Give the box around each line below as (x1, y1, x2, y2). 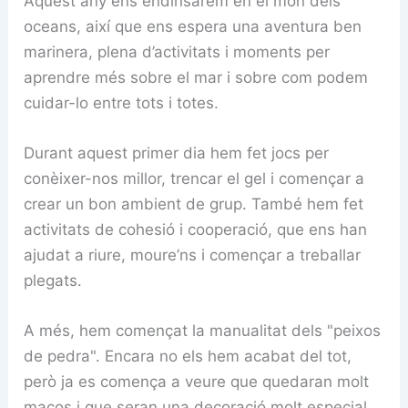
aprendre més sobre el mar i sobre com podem (24, 67, 369, 87)
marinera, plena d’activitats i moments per (24, 42, 331, 61)
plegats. (24, 270, 83, 290)
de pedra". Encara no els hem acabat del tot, (24, 346, 352, 365)
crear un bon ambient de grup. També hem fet (24, 194, 364, 213)
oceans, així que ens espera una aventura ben (24, 16, 362, 36)
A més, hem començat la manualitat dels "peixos (24, 321, 382, 340)
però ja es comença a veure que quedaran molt (24, 372, 370, 391)
